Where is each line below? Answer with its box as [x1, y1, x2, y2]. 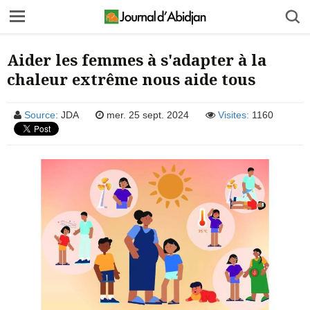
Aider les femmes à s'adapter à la [7, 49, 266, 70]
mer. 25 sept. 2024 [104, 109, 189, 120]
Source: [24, 109, 58, 120]
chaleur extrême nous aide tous [7, 69, 255, 89]
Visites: [218, 109, 249, 120]
